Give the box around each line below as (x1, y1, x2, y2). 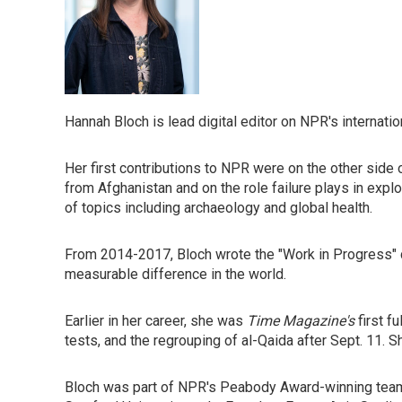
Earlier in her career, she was (65, 312, 247, 329)
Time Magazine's (247, 312, 354, 329)
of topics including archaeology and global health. (65, 199, 372, 216)
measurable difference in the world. (65, 266, 286, 283)
